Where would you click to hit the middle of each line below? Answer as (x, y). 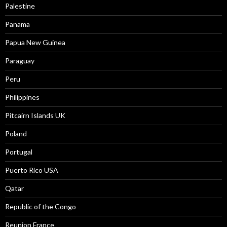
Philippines (22, 97)
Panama (17, 24)
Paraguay (20, 61)
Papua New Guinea (35, 42)
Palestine (20, 6)
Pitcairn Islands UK (35, 115)
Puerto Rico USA (32, 170)
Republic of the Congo (41, 206)
